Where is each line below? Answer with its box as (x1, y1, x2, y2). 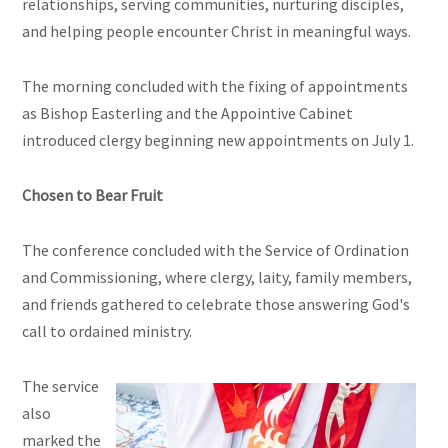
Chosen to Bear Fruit (22, 185, 164, 206)
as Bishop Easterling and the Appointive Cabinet (22, 103, 354, 124)
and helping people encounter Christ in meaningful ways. (22, 21, 412, 42)
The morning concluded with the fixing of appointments (22, 76, 409, 97)
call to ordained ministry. (22, 321, 193, 342)
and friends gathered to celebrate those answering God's (22, 294, 411, 315)
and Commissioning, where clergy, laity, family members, (22, 267, 413, 288)
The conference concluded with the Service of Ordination (22, 240, 410, 261)
